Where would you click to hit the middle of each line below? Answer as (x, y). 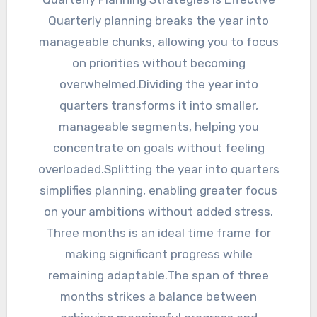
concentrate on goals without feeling (158, 148)
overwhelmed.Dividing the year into (158, 85)
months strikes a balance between (158, 297)
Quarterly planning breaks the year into (158, 21)
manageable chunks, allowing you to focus (158, 42)
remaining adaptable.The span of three (158, 276)
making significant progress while (158, 254)
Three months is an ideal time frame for (158, 233)
